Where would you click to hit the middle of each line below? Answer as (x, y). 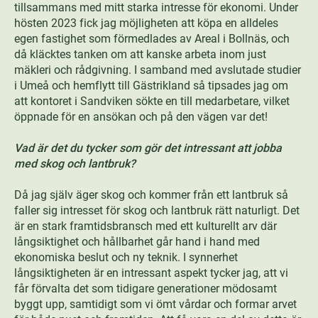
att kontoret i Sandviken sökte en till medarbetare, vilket (152, 101)
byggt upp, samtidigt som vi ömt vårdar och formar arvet (155, 304)
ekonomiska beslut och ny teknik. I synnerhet (126, 257)
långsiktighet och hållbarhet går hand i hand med (137, 242)
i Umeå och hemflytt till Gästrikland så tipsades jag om (151, 86)
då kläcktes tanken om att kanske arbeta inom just (140, 54)
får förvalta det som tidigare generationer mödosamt (146, 289)
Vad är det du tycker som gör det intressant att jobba (148, 148)
